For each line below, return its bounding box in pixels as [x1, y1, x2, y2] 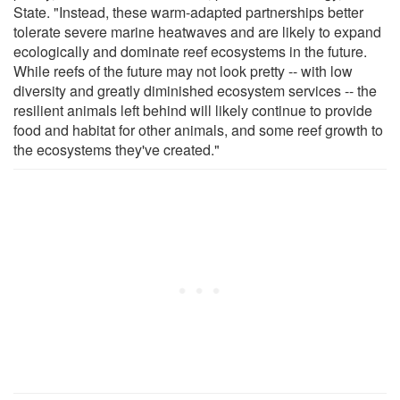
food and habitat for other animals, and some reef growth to [13, 119, 383, 140]
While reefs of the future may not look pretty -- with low [13, 60, 353, 81]
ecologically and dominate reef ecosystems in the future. [13, 40, 367, 62]
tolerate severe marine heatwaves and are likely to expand [13, 21, 381, 42]
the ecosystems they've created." [13, 138, 220, 160]
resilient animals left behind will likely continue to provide [13, 99, 372, 121]
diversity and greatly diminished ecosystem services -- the [13, 79, 377, 101]
